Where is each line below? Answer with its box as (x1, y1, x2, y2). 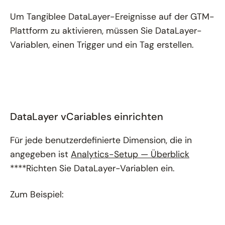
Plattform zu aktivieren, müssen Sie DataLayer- (10, 25, 202, 36)
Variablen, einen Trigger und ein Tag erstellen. (10, 39, 193, 50)
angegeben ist (10, 148, 71, 160)
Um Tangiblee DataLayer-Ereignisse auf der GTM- (10, 11, 214, 22)
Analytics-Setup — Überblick (71, 148, 189, 160)
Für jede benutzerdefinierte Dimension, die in (10, 134, 192, 146)
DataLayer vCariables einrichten (10, 109, 163, 123)
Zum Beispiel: (10, 188, 64, 200)
